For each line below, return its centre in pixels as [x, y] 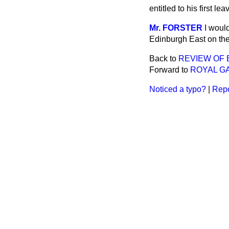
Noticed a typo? [178, 89]
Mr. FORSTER [176, 28]
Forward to [170, 70]
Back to [164, 59]
